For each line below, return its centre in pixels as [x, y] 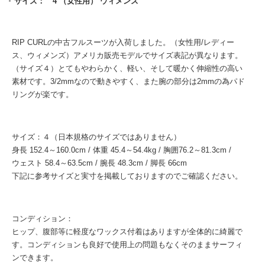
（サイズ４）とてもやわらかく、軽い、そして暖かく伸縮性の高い [127, 69]
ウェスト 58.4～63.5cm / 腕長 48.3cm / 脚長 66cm [99, 163]
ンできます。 [35, 258]
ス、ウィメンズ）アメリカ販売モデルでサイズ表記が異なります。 [127, 56]
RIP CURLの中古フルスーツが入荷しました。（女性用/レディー [123, 43]
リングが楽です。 [43, 95]
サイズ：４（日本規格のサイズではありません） [96, 137]
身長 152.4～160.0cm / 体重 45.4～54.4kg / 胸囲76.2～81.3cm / [122, 150]
